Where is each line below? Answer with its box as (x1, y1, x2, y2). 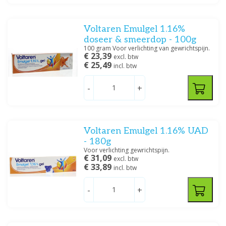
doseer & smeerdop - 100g (84, 34, 197, 45)
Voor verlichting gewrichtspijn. (84, 146, 170, 154)
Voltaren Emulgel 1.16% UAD (84, 126, 209, 136)
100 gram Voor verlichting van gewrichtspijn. (84, 44, 210, 52)
